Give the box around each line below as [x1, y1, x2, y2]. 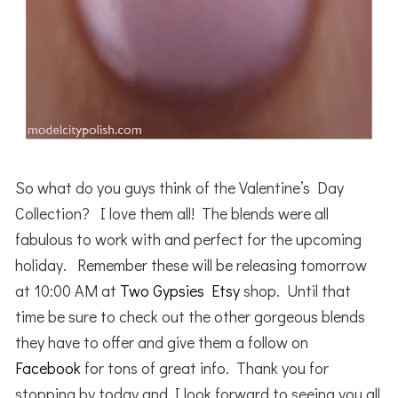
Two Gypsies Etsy [120, 280, 241, 302]
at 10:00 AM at [15, 280, 121, 302]
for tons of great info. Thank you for [81, 357, 330, 379]
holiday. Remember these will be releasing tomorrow [15, 254, 368, 276]
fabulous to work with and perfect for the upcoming [15, 228, 362, 251]
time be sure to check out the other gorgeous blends [15, 306, 366, 328]
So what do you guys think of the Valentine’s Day [15, 177, 345, 199]
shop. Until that [240, 280, 352, 302]
